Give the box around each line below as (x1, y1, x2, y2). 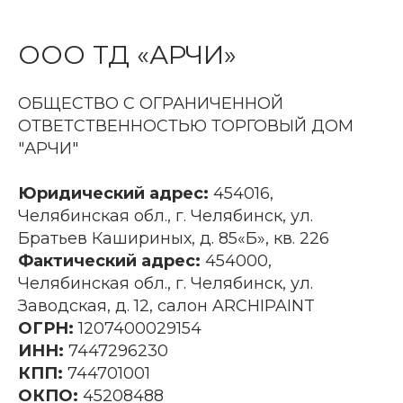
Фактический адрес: (18, 251, 201, 271)
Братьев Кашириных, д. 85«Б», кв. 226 (18, 228, 329, 248)
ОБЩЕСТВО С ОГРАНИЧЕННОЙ (18, 94, 283, 113)
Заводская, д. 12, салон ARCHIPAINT (18, 296, 315, 316)
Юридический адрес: (18, 184, 209, 203)
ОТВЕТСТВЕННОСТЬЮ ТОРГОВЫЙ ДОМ (18, 116, 354, 136)
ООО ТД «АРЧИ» (18, 39, 237, 70)
